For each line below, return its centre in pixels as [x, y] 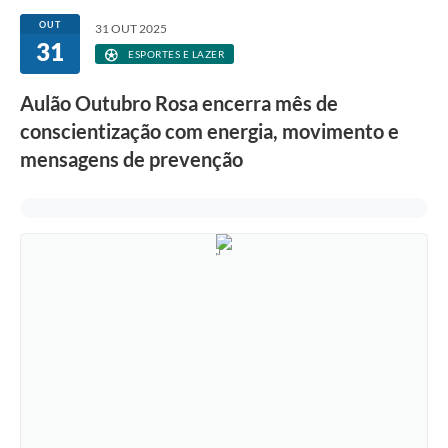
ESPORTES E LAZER [174, 54]
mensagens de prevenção [131, 159]
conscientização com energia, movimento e [209, 131]
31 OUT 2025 [131, 29]
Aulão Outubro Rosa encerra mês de [179, 103]
